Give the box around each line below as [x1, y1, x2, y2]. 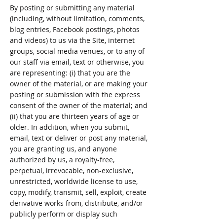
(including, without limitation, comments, [10, 14, 145, 23]
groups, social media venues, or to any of [10, 46, 145, 56]
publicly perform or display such [10, 209, 117, 219]
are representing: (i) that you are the [10, 68, 130, 77]
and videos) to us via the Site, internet [10, 36, 135, 45]
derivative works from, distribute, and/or [10, 198, 143, 208]
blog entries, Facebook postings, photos [10, 25, 140, 34]
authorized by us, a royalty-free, [10, 155, 114, 164]
